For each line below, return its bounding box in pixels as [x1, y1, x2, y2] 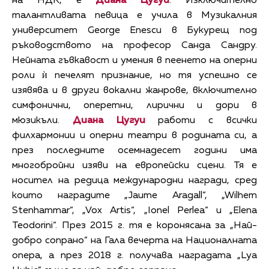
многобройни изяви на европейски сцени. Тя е [12, 161, 257, 171]
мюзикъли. [12, 116, 73, 126]
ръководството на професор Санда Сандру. [12, 41, 257, 51]
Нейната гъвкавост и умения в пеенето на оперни [12, 56, 257, 66]
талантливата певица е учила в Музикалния [12, 11, 257, 21]
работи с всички [145, 116, 258, 126]
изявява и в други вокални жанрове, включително [12, 86, 257, 96]
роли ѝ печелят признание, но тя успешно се [12, 71, 257, 81]
